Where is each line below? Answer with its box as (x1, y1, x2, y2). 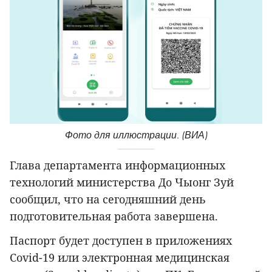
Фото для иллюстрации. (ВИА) (64, 129, 208, 141)
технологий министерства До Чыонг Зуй (10, 174, 234, 189)
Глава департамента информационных (10, 157, 225, 172)
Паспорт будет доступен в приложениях (10, 233, 232, 248)
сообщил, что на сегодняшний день (10, 191, 206, 206)
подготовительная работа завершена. (10, 208, 218, 223)
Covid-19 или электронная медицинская (10, 250, 229, 265)
